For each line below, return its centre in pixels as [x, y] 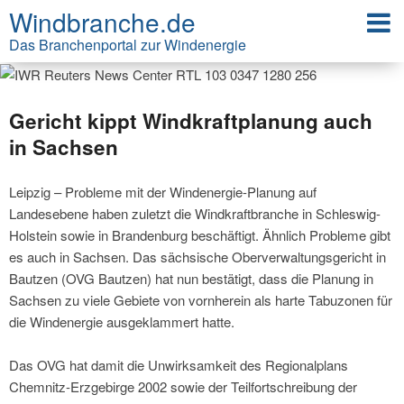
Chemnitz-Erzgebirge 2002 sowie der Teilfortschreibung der [183, 386]
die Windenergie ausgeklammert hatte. [122, 321]
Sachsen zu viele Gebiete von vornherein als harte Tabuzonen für [201, 299]
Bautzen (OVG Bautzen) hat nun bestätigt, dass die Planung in [191, 278]
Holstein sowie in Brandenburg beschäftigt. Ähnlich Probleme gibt [200, 234]
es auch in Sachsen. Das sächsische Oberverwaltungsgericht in [197, 256]
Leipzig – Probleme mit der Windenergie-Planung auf [163, 191]
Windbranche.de [102, 22]
